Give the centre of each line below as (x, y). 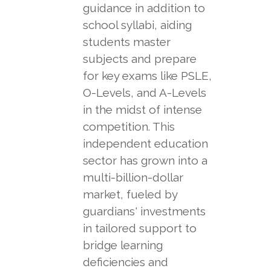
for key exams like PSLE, (147, 76)
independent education (145, 143)
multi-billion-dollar (133, 177)
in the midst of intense (142, 109)
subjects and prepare (139, 59)
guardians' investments (144, 211)
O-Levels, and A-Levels (144, 93)
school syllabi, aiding (137, 25)
